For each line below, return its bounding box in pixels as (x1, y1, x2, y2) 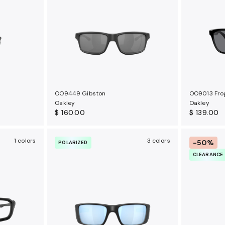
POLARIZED (58, 139, 88, 146)
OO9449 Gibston (55, 89, 106, 97)
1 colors (14, 137, 36, 145)
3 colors (147, 137, 170, 145)
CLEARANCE (192, 151, 223, 158)
